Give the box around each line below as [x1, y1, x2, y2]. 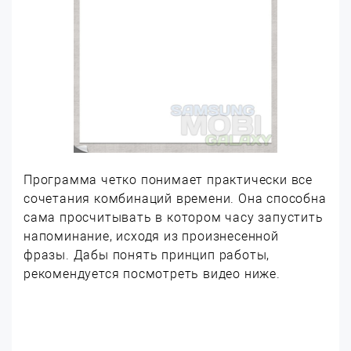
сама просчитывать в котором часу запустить [24, 210, 324, 225]
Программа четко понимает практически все [24, 172, 313, 187]
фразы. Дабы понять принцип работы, [24, 248, 270, 262]
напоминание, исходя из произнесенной [24, 229, 279, 244]
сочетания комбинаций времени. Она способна [24, 191, 327, 206]
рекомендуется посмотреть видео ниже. [24, 266, 280, 281]
